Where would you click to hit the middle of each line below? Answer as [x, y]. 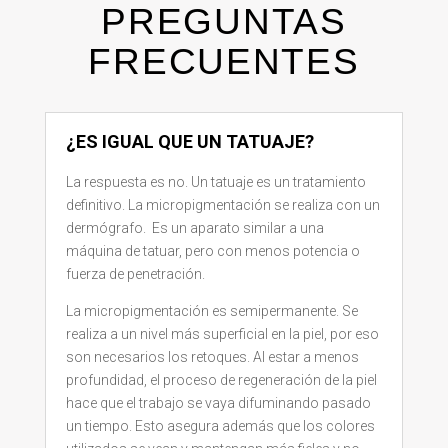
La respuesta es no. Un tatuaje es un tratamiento [215, 181]
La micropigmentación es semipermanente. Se [211, 310]
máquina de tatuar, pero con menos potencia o [212, 250]
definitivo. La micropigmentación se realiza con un [222, 204]
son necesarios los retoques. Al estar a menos [212, 356]
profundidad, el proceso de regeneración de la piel [221, 379]
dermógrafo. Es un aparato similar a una [194, 227]
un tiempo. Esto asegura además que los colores [220, 425]
